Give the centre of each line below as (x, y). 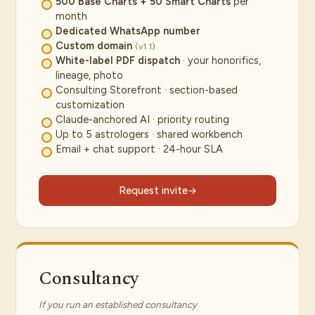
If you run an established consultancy (118, 304)
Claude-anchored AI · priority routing (142, 120)
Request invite (153, 191)
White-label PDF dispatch (118, 60)
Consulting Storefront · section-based (147, 90)
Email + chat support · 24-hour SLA (139, 149)
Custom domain (94, 46)
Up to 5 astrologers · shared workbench (149, 134)
